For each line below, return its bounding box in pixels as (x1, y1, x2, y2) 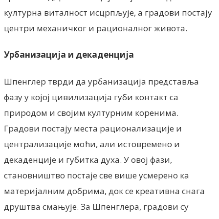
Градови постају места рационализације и (4, 122, 182, 134)
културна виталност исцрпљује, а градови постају (4, 6, 212, 18)
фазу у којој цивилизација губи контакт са (4, 91, 178, 103)
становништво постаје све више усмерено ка (4, 169, 189, 181)
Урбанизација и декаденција (4, 49, 134, 61)
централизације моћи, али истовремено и (4, 138, 180, 150)
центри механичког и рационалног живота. (4, 22, 187, 34)
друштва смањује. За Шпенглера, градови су (4, 200, 189, 212)
